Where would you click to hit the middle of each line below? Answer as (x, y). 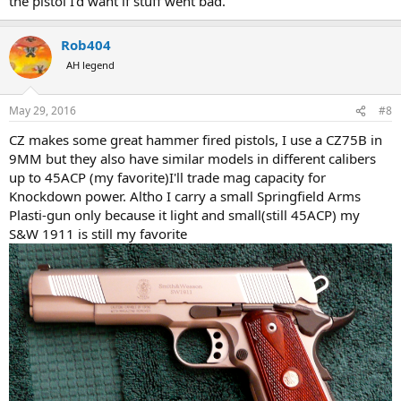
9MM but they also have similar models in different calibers (192, 158)
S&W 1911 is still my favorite (98, 234)
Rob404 (86, 44)
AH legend (90, 64)
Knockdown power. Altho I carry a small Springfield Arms (185, 196)
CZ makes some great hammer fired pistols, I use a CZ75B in (196, 140)
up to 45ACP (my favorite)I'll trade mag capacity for (167, 177)
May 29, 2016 (43, 111)
